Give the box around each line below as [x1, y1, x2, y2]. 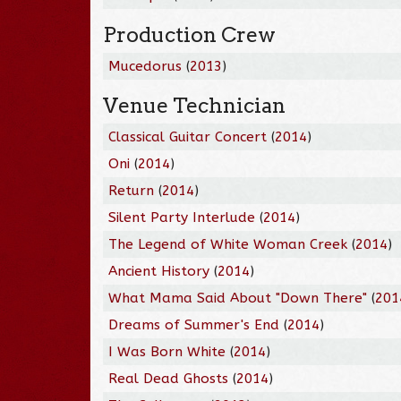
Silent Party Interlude [108, 209, 260, 226]
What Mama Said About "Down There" [108, 289, 372, 306]
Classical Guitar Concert [108, 128, 272, 145]
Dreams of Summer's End [108, 316, 280, 333]
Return [108, 182, 159, 199]
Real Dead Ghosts [108, 370, 234, 387]
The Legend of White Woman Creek [108, 235, 353, 252]
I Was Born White [108, 343, 226, 360]
